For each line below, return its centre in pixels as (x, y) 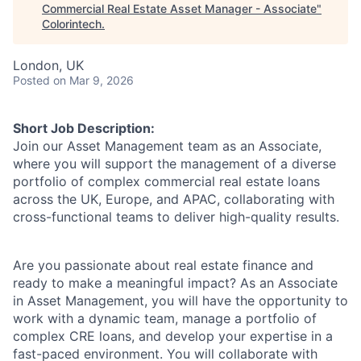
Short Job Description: (84, 128)
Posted (31, 80)
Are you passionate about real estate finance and (163, 265)
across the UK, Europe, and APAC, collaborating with (174, 199)
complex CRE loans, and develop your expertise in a (173, 336)
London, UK (48, 65)
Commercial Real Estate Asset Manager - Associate (179, 8)
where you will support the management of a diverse (174, 164)
